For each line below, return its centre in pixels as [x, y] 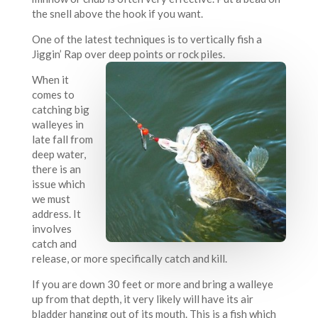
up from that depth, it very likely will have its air [142, 299]
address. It [56, 214]
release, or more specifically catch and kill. [129, 259]
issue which [58, 184]
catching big [60, 110]
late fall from [62, 139]
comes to [53, 95]
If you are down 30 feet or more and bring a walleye [152, 284]
